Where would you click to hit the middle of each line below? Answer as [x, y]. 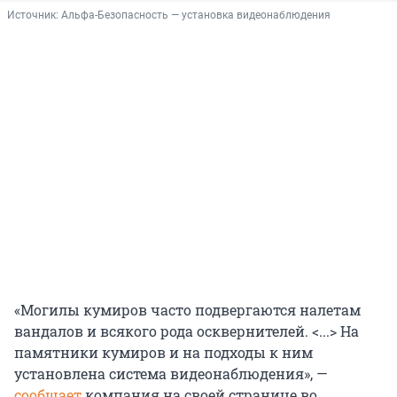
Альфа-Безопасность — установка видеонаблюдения [196, 16]
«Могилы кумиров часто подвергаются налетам [187, 310]
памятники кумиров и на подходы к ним [163, 353]
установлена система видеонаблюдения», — [171, 374]
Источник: [34, 16]
